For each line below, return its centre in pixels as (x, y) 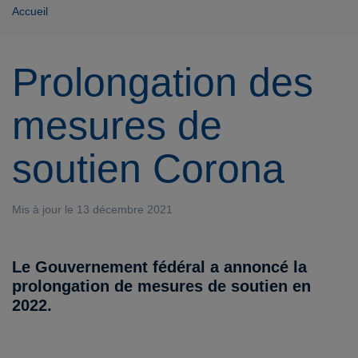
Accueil (30, 12)
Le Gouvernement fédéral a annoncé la (159, 267)
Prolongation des (163, 83)
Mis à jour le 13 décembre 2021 (92, 210)
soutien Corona (148, 169)
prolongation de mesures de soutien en (161, 286)
